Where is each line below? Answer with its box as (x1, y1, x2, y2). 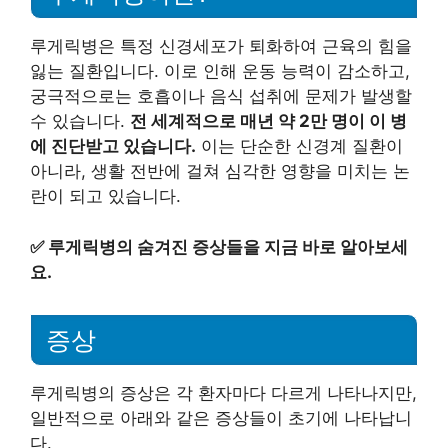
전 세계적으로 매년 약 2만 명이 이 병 (130, 111, 407, 132)
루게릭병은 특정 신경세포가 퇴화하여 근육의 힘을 (30, 36, 412, 57)
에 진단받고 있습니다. (30, 136, 196, 157)
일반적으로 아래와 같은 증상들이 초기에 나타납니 (30, 407, 412, 428)
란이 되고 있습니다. (30, 186, 181, 207)
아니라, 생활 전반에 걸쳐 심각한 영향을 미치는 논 (30, 161, 410, 182)
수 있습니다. (30, 111, 130, 132)
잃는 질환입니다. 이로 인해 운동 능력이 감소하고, (30, 61, 410, 82)
